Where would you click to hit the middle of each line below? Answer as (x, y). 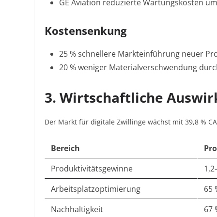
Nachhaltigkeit (77, 209)
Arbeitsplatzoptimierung (96, 189)
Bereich (65, 148)
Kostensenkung (85, 31)
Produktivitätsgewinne (92, 169)
